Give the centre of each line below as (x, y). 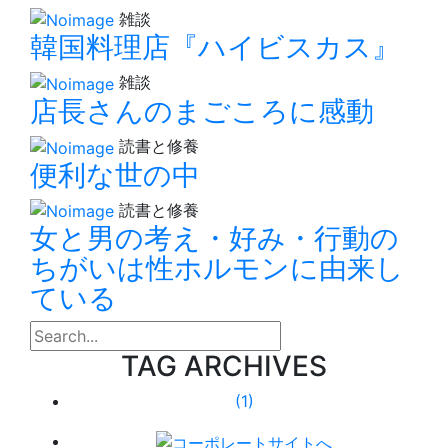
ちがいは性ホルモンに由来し (217, 268)
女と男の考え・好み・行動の (214, 238)
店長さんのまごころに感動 (202, 111)
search (54, 332)
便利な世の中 (115, 174)
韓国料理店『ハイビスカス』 (215, 47)
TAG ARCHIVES (224, 366)
